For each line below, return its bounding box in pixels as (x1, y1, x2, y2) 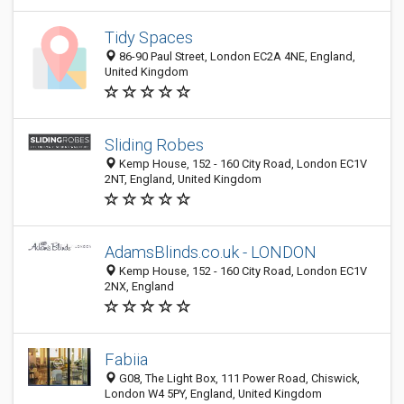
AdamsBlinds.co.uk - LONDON (105, 243, 317, 262)
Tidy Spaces (105, 28, 193, 47)
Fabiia (105, 350, 148, 369)
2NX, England (105, 280, 174, 293)
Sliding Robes (105, 135, 204, 154)
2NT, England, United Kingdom (105, 172, 262, 186)
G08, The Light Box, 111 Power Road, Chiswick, (116, 372, 360, 385)
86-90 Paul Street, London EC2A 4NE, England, (116, 50, 355, 63)
